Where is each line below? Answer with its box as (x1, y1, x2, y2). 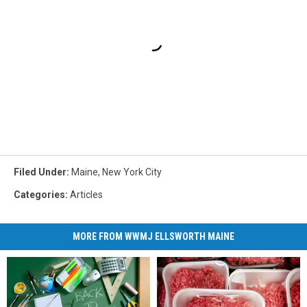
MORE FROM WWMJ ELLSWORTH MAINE (73, 230, 234, 242)
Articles (70, 188, 103, 200)
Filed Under (14, 166, 66, 177)
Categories (14, 188, 65, 200)
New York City (102, 166, 162, 177)
